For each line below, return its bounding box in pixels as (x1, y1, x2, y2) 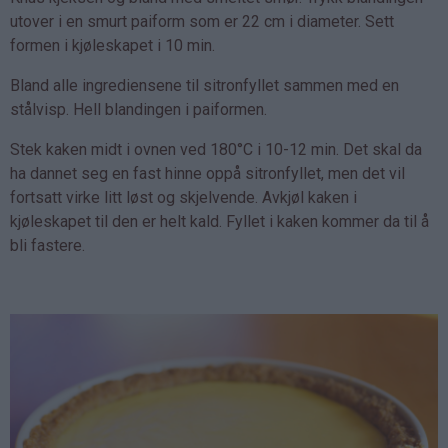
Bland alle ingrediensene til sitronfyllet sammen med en (10, 75, 399, 95)
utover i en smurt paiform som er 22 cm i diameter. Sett (10, 11, 394, 31)
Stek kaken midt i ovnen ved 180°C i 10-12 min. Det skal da (10, 139, 422, 159)
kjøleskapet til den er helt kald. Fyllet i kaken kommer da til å (10, 211, 429, 231)
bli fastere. (10, 235, 85, 255)
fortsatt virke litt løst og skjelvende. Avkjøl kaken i (10, 187, 357, 207)
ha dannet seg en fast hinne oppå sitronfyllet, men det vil (10, 163, 405, 183)
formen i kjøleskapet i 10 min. (10, 35, 215, 55)
